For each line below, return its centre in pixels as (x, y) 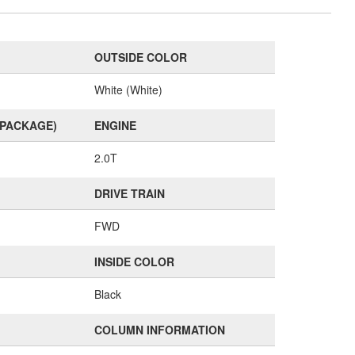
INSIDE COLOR (134, 261)
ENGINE (115, 125)
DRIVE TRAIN (129, 193)
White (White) (128, 90)
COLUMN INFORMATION (159, 330)
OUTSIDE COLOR (140, 57)
